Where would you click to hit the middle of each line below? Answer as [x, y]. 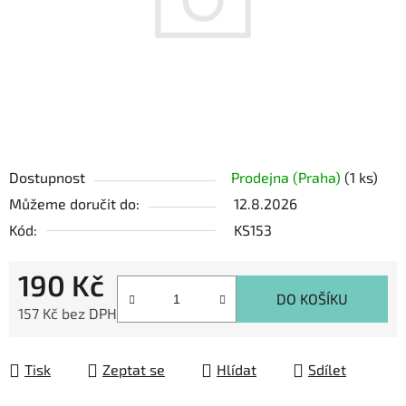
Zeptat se [134, 370]
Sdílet [327, 370]
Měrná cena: [58, 342]
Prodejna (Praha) [288, 178]
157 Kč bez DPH [68, 314]
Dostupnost [47, 178]
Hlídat [237, 370]
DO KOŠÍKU [312, 299]
